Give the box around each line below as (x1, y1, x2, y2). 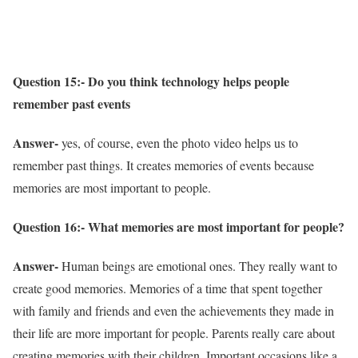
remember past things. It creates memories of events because (13, 156, 314, 173)
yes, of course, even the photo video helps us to (62, 133, 298, 151)
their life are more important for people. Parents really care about (13, 324, 335, 342)
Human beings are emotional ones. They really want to (62, 257, 337, 275)
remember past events (13, 93, 130, 113)
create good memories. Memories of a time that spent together (13, 280, 322, 297)
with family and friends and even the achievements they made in (13, 302, 334, 320)
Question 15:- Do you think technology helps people (13, 71, 289, 90)
